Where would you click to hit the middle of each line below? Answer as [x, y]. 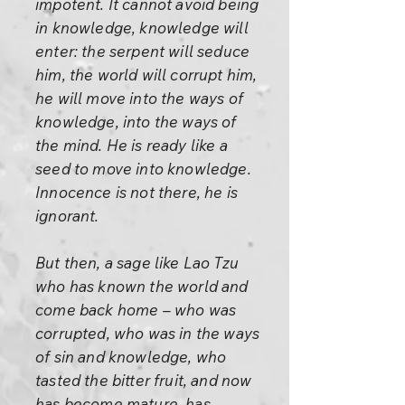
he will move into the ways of [139, 98]
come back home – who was [136, 310]
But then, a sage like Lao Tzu [137, 263]
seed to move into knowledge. [143, 169]
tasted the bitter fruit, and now [144, 380]
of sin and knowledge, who [131, 357]
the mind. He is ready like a [132, 145]
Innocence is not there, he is [137, 192]
